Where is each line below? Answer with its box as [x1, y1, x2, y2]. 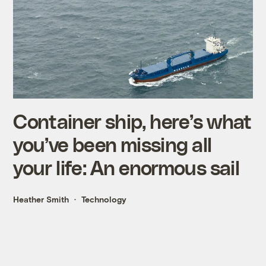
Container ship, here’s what [13, 109, 252, 132]
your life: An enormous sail [13, 155, 239, 179]
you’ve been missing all [13, 132, 212, 156]
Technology [81, 194, 127, 204]
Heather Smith [13, 194, 69, 204]
